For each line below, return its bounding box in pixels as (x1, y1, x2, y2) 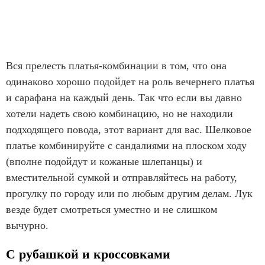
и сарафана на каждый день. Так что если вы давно (6, 91, 242, 104)
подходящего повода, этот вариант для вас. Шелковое (6, 123, 251, 135)
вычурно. (6, 219, 51, 231)
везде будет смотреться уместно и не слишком (6, 203, 217, 215)
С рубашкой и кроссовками (6, 246, 170, 261)
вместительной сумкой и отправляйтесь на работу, (6, 171, 237, 183)
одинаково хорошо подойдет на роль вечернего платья (6, 75, 254, 88)
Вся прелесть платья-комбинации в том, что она (6, 59, 227, 72)
